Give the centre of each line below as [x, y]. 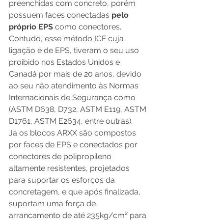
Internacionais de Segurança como [73, 98]
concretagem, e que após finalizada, [76, 192]
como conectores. [88, 27]
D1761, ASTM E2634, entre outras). [71, 121]
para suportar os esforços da [63, 180]
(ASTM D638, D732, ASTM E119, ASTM [79, 110]
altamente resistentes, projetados [70, 168]
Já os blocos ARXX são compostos [73, 133]
